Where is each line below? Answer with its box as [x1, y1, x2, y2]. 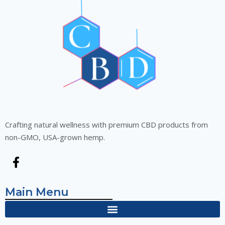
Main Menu [5, 185, 69, 199]
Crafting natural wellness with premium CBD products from [5, 120, 208, 130]
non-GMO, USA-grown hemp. [5, 132, 105, 143]
